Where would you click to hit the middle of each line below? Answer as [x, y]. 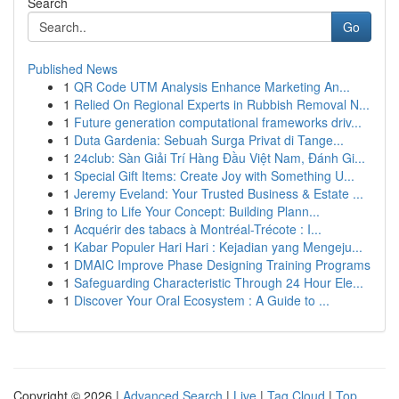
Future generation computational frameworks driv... [218, 122]
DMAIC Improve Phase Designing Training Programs [222, 265]
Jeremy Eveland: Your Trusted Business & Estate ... [219, 193]
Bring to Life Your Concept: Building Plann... [197, 211]
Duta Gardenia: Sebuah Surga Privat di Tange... [209, 140]
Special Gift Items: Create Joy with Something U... [214, 175]
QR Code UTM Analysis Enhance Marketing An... [212, 86]
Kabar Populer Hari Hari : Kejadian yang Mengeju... [218, 247]
